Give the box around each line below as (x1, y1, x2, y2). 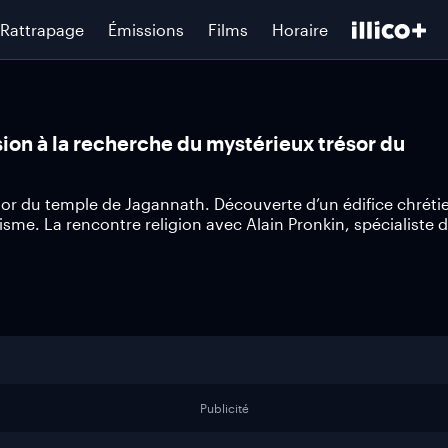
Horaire (272, 19, 328, 39)
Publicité (199, 401, 249, 415)
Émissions (108, 19, 184, 39)
